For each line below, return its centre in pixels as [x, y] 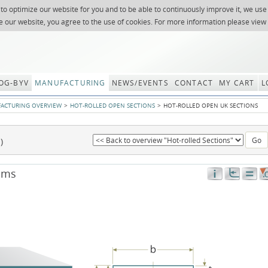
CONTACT [194, 83]
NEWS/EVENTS [140, 83]
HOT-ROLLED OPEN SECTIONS [112, 105]
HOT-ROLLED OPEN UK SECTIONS [211, 105]
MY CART [237, 83]
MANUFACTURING [70, 83]
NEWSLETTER [218, 11]
